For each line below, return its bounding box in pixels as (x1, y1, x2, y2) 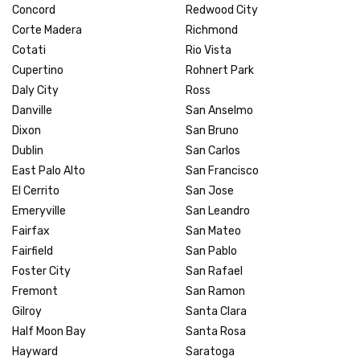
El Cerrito (12, 183, 59, 198)
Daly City (12, 83, 59, 97)
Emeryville (12, 203, 66, 218)
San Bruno (186, 123, 239, 137)
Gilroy (12, 304, 42, 318)
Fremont (12, 284, 58, 298)
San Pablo (186, 243, 237, 258)
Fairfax (12, 223, 50, 238)
